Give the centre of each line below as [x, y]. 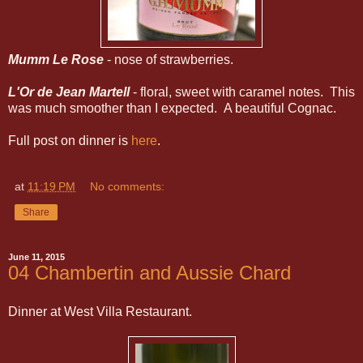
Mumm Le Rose [56, 60]
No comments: [128, 186]
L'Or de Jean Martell [69, 92]
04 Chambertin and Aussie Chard [149, 273]
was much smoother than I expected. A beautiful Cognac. [172, 108]
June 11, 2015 [36, 257]
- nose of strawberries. [169, 60]
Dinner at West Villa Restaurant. [100, 311]
